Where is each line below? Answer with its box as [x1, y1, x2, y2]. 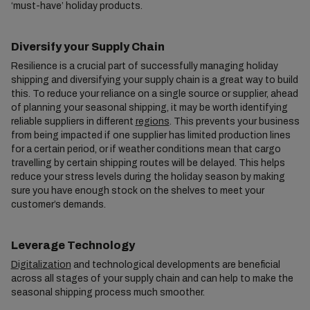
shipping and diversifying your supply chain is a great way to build [10, 75, 298, 86]
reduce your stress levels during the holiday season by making [10, 172, 285, 183]
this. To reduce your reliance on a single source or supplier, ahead [10, 89, 298, 100]
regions [135, 116, 170, 127]
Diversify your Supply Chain [10, 41, 165, 53]
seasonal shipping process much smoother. [10, 287, 205, 298]
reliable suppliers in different [10, 116, 136, 127]
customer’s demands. [10, 199, 106, 210]
